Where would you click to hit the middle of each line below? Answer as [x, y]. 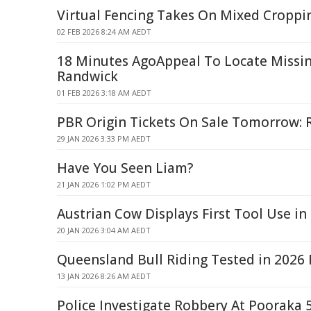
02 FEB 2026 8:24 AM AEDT [104, 32]
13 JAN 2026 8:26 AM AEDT [104, 276]
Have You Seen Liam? [125, 168]
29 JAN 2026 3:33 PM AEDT [104, 138]
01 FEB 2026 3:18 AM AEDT [104, 93]
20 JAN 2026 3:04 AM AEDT [104, 230]
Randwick [87, 76]
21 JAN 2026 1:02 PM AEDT [104, 184]
